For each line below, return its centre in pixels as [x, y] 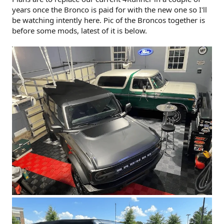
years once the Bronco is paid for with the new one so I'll [109, 9]
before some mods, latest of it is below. [79, 30]
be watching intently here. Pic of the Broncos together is [108, 20]
